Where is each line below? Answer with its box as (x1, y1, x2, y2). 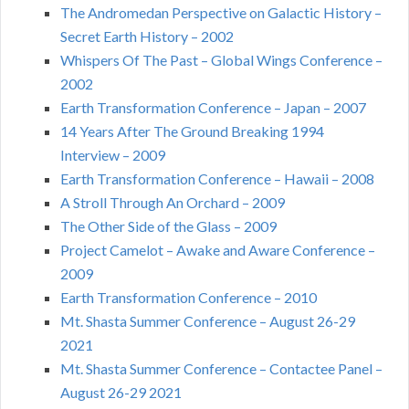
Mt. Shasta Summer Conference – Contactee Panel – (60, 359, 383, 377)
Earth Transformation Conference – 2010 (60, 288, 317, 306)
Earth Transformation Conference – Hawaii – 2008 (60, 169, 374, 187)
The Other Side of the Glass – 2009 (60, 216, 277, 235)
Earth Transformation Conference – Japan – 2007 (60, 98, 366, 116)
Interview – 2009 (60, 145, 165, 163)
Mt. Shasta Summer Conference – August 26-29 (60, 311, 355, 330)
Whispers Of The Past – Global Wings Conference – (60, 50, 383, 68)
